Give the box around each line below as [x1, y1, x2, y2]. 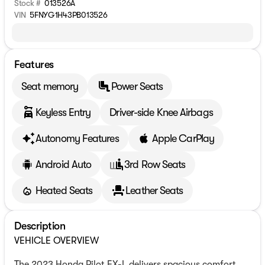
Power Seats [111, 80, 163, 92]
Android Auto [35, 158, 92, 170]
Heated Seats [35, 184, 93, 196]
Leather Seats [125, 184, 183, 196]
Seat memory [21, 80, 79, 92]
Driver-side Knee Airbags [109, 106, 213, 118]
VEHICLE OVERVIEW [14, 235, 99, 247]
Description [14, 220, 66, 232]
